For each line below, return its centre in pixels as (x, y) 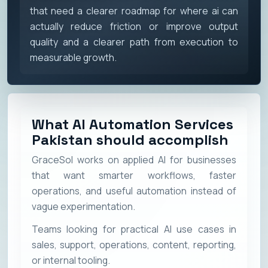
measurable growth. (73, 57)
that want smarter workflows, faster (134, 176)
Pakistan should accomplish (130, 139)
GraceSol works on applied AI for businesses (134, 160)
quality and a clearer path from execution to (134, 42)
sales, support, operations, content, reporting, (134, 245)
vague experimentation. (83, 207)
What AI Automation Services (132, 124)
